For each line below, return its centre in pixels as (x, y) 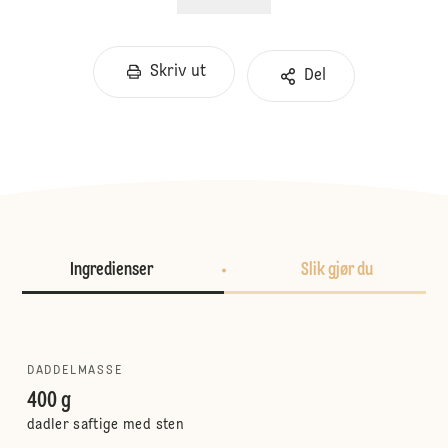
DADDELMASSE (74, 371)
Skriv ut (178, 72)
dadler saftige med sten (105, 425)
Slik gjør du (337, 270)
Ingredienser (111, 270)
